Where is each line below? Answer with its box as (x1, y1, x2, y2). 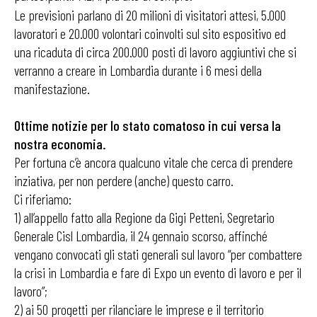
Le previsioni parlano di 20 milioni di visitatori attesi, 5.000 (14, 6, 286, 23)
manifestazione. (14, 80, 90, 97)
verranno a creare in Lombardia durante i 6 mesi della (14, 62, 262, 79)
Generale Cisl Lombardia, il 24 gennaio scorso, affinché (14, 227, 267, 244)
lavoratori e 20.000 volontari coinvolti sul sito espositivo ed (14, 25, 286, 42)
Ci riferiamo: (14, 190, 71, 207)
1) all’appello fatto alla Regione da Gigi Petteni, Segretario (14, 209, 275, 226)
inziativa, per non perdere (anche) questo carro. (14, 172, 234, 189)
